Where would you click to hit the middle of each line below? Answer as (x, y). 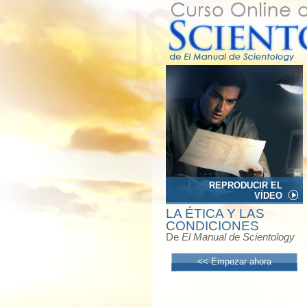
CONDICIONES (212, 226)
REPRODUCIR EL (246, 185)
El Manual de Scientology (238, 237)
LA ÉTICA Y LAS (215, 213)
